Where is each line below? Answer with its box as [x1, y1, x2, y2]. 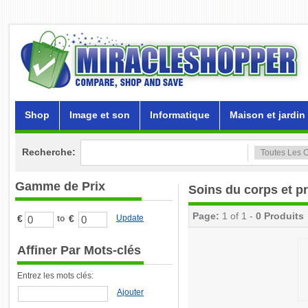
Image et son [69, 109, 130, 120]
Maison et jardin [230, 109, 305, 120]
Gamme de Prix [15, 179, 105, 193]
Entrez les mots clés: [17, 271, 93, 280]
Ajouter [117, 287, 144, 297]
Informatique [150, 109, 210, 120]
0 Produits [256, 210, 304, 221]
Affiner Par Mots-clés [17, 243, 141, 257]
